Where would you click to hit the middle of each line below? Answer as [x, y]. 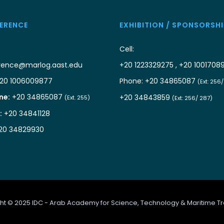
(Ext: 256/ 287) [192, 98]
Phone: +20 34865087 [158, 81]
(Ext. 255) [77, 98]
